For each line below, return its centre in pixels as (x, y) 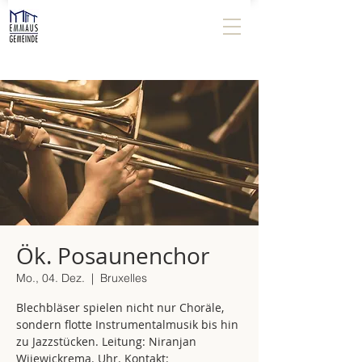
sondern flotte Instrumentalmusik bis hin (127, 324)
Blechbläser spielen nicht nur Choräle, (120, 307)
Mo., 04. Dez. (51, 278)
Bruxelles (124, 278)
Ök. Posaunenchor (113, 256)
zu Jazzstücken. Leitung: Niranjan (106, 341)
